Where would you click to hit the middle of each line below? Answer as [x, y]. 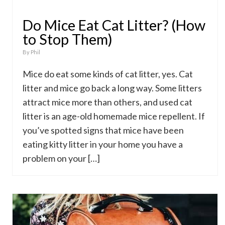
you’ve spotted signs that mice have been [103, 130]
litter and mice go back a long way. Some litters [112, 88]
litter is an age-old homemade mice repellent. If [114, 116]
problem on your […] [61, 158]
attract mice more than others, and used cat [107, 102]
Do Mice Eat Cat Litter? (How [114, 25]
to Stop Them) [68, 39]
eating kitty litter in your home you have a [103, 144]
